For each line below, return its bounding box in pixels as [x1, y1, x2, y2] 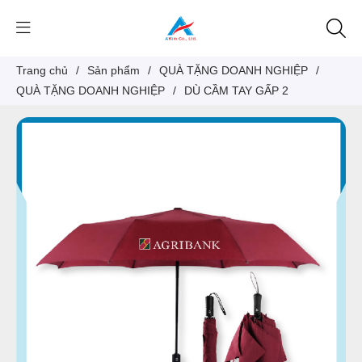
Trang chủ [16, 64, 68, 77]
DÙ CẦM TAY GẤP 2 [184, 84, 288, 97]
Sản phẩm [87, 64, 140, 77]
